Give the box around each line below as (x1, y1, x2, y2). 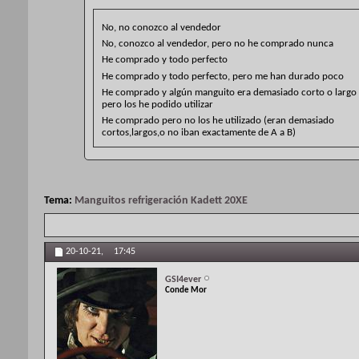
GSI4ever (165, 274, 201, 284)
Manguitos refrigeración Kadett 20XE (75, 194, 248, 207)
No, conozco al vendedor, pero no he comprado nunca (102, 38, 333, 50)
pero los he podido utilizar (102, 99, 213, 110)
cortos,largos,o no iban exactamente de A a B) (102, 127, 296, 138)
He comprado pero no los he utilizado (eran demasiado (102, 115, 334, 126)
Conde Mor (165, 285, 207, 295)
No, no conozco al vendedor (102, 22, 221, 33)
